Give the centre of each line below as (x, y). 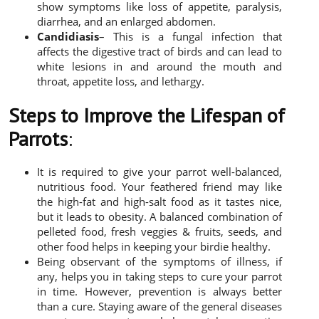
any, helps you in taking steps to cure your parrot (159, 277)
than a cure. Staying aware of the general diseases (159, 307)
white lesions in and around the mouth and (159, 67)
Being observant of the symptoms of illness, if (159, 262)
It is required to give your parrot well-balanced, (159, 172)
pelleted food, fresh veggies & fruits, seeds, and (159, 232)
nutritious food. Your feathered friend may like (159, 187)
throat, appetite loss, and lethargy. (121, 82)
